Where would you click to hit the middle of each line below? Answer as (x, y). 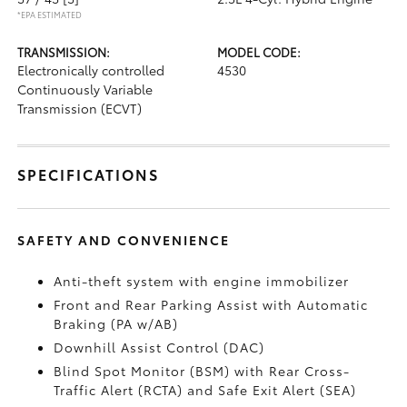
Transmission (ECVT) (80, 108)
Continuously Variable (85, 89)
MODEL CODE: (259, 52)
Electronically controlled (91, 70)
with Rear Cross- (293, 371)
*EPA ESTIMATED (50, 14)
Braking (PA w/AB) (116, 323)
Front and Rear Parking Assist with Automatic (211, 304)
